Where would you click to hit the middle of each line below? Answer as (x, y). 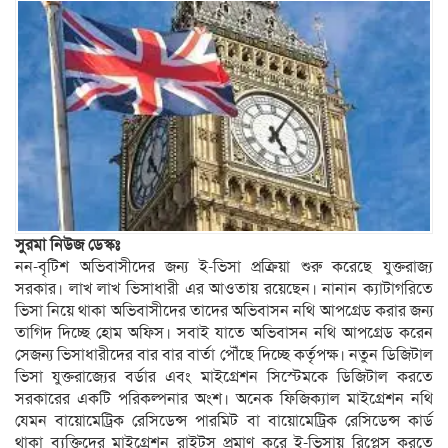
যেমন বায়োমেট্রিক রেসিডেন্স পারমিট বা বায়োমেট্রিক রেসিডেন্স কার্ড (224, 421)
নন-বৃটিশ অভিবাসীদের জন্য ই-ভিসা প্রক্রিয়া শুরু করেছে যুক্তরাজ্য (224, 267)
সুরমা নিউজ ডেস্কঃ (67, 245)
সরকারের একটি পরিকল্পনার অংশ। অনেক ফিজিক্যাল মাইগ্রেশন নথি (224, 399)
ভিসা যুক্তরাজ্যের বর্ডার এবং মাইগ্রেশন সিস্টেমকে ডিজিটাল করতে (224, 377)
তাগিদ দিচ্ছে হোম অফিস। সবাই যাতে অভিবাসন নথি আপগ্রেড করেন (224, 333)
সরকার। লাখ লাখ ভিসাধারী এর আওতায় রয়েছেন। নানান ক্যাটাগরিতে (224, 289)
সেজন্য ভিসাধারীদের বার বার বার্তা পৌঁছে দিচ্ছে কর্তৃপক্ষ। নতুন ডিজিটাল (224, 355)
